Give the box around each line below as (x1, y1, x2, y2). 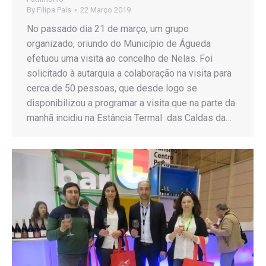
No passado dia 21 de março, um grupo (27, 23, 189, 35)
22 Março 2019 (80, 5, 131, 15)
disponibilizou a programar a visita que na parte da (27, 97, 235, 109)
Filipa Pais (37, 5, 71, 15)
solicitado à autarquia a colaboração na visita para (27, 68, 232, 80)
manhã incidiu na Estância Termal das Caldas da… (27, 112, 232, 124)
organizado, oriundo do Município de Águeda (27, 38, 211, 50)
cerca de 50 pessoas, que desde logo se (27, 83, 197, 94)
